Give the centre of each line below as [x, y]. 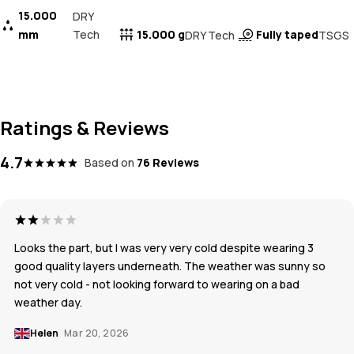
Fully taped [287, 35]
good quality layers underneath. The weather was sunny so [170, 266]
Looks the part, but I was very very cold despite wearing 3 [164, 248]
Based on [109, 163]
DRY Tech [210, 35]
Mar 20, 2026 [97, 333]
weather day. [48, 303]
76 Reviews [168, 163]
